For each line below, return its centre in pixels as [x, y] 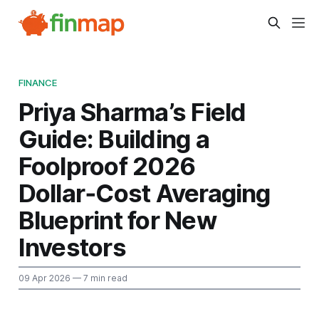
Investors [72, 247]
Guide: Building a [114, 138]
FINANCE [38, 82]
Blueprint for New [117, 220]
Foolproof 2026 [107, 166]
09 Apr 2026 [44, 278]
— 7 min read [99, 278]
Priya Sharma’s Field [132, 111]
